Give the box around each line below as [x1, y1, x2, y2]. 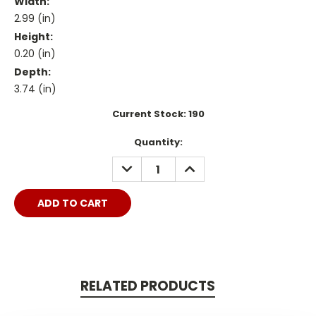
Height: [14, 30, 53, 44]
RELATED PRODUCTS [80, 276, 215, 296]
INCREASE [178, 157, 229, 171]
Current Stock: [111, 107, 188, 121]
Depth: [14, 65, 51, 80]
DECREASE [116, 157, 169, 171]
